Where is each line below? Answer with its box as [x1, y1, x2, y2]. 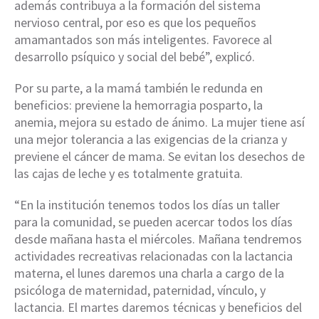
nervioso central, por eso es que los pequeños [14, 14, 256, 31]
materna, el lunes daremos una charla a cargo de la [14, 265, 284, 282]
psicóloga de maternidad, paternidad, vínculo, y [14, 282, 266, 299]
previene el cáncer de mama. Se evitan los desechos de [14, 148, 305, 165]
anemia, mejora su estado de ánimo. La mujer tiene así [14, 114, 305, 131]
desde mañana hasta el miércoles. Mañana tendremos [14, 231, 302, 248]
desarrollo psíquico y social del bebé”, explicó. [14, 48, 255, 66]
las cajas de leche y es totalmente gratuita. [14, 165, 243, 182]
